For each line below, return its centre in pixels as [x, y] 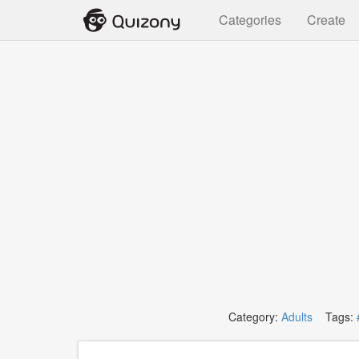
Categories [250, 20]
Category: [254, 317]
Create [326, 20]
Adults [296, 317]
